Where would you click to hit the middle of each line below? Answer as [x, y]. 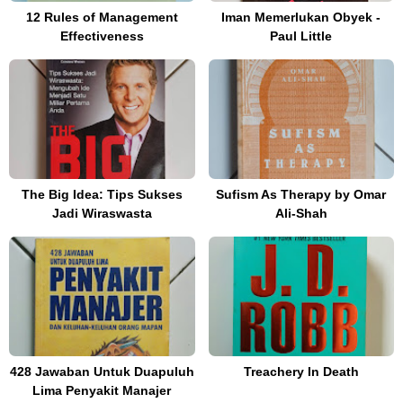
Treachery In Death [301, 372]
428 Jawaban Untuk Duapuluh [102, 372]
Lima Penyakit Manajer [102, 391]
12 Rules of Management [102, 18]
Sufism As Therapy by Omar [301, 195]
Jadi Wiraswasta [102, 214]
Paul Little [301, 36]
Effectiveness [102, 36]
